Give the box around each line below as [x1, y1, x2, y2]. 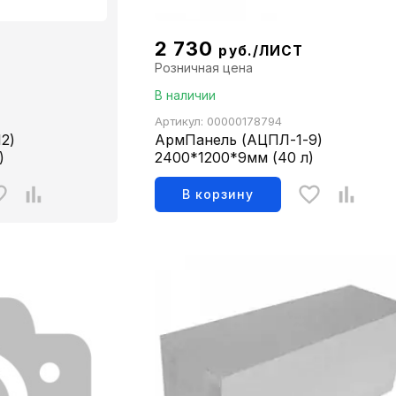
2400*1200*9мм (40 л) [154, 148, 314, 167]
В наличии [154, 88, 216, 103]
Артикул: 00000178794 [154, 114, 282, 129]
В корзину [181, 187, 255, 202]
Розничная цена [154, 60, 253, 76]
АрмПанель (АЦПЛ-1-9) [154, 131, 323, 149]
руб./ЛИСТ [218, 42, 304, 60]
